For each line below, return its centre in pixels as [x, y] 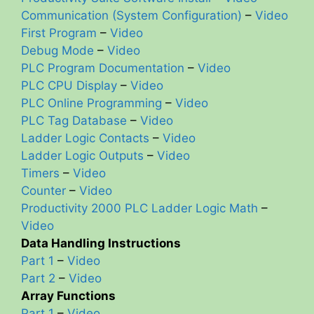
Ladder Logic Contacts [85, 138]
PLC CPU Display [69, 86]
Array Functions [68, 296]
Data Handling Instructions [101, 244]
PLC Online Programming [91, 103]
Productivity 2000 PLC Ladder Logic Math [139, 209]
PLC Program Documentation [103, 68]
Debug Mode [57, 51]
